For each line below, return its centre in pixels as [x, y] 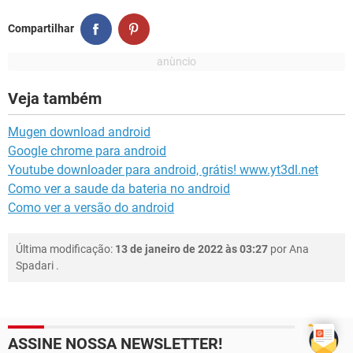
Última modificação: [65, 249]
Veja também [55, 98]
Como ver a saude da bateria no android [119, 188]
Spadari [35, 265]
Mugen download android [79, 132]
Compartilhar [41, 29]
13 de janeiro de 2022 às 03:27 [191, 249]
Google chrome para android [87, 150]
